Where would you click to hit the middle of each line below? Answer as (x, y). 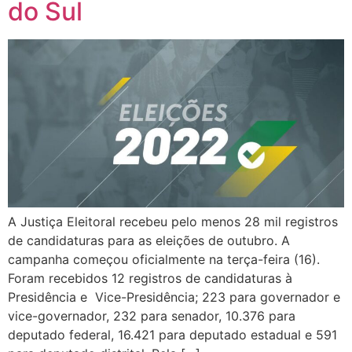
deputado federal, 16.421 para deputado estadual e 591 (172, 335)
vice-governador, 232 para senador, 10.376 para (152, 316)
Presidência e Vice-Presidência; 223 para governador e (174, 297)
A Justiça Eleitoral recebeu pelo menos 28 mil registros (173, 222)
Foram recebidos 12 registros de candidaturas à (150, 279)
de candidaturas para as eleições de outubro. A (149, 241)
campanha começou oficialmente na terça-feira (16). (164, 260)
